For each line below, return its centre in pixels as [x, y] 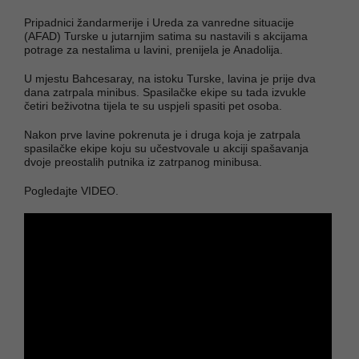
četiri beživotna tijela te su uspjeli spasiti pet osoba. [153, 105]
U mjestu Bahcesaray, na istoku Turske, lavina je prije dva [170, 78]
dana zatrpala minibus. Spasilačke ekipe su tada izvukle [165, 92]
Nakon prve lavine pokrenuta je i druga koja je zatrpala [162, 134]
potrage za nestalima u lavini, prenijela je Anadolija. [153, 49]
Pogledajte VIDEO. [71, 190]
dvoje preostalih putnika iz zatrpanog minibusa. [143, 161]
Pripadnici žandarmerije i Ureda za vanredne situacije [159, 22]
